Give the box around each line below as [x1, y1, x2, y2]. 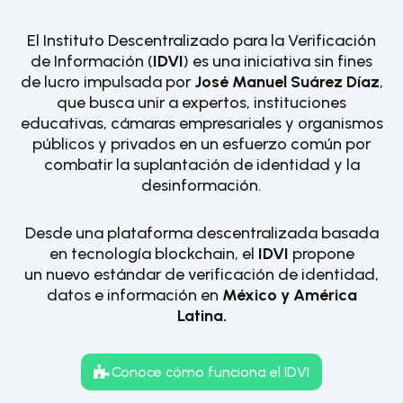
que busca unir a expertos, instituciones [57, 93, 346, 113]
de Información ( [31, 51, 153, 72]
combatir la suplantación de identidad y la [43, 155, 360, 175]
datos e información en [46, 285, 222, 306]
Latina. [176, 306, 227, 327]
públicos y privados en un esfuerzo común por [32, 134, 371, 155]
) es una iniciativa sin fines [184, 51, 372, 72]
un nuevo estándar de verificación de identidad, [24, 264, 379, 285]
